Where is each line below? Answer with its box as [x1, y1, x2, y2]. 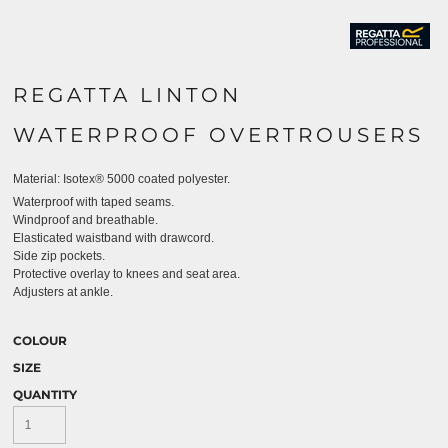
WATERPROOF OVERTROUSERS [13, 123, 424, 147]
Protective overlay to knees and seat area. [13, 267, 240, 281]
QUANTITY [13, 387, 77, 402]
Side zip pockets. [13, 249, 105, 263]
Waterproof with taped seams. [13, 195, 174, 209]
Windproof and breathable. [13, 213, 158, 227]
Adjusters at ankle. [13, 285, 113, 299]
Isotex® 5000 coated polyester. [63, 172, 230, 186]
